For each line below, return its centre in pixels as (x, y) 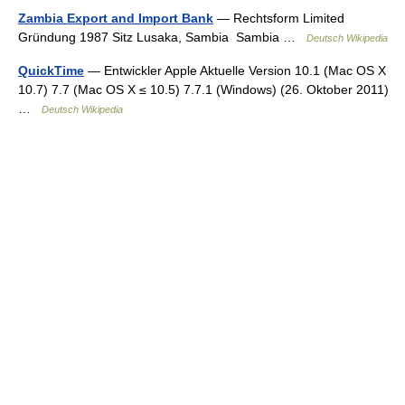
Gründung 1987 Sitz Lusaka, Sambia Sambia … (162, 37)
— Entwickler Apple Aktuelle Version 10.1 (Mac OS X (235, 71)
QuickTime (51, 71)
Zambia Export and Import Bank (116, 18)
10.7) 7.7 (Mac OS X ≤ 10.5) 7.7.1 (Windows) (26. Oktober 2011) (203, 89)
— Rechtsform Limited (279, 18)
